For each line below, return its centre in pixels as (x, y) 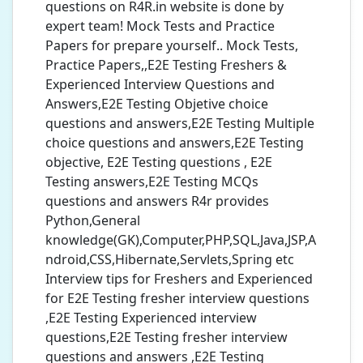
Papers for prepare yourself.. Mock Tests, (172, 45)
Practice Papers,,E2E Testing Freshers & (166, 65)
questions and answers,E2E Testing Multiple (180, 123)
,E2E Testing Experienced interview (151, 318)
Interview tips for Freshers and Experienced (179, 279)
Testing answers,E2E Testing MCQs (152, 181)
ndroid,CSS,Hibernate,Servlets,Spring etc (170, 259)
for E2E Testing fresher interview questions (177, 298)
